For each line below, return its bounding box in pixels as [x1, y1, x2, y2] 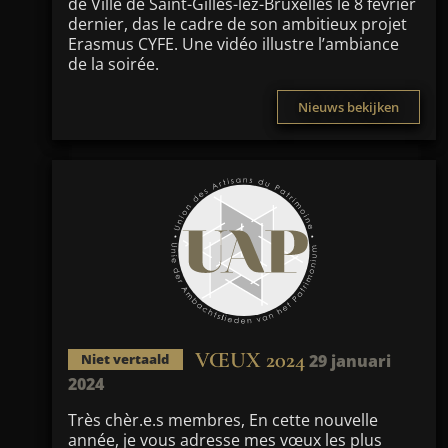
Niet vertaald [81, 350, 170, 369]
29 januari [308, 350, 391, 372]
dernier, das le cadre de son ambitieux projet [68, 13, 407, 35]
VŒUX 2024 [194, 346, 305, 373]
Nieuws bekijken [298, 98, 399, 116]
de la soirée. [68, 53, 159, 75]
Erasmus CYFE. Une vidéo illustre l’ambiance [68, 33, 399, 55]
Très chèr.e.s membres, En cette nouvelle [68, 409, 378, 431]
